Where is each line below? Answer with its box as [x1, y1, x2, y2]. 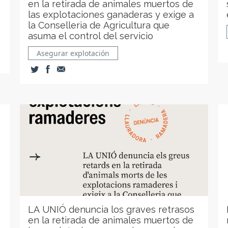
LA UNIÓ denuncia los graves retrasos [28, 204, 195, 215]
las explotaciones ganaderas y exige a [28, 9, 194, 20]
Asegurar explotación [37, 48, 110, 58]
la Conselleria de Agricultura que [28, 20, 170, 31]
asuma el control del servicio [28, 31, 154, 41]
